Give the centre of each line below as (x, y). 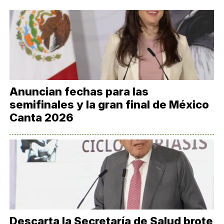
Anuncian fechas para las (79, 91)
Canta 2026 (42, 117)
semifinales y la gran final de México (109, 104)
